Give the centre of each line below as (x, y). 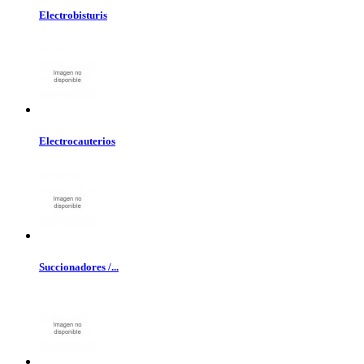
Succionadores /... (79, 267)
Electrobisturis (73, 15)
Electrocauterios (77, 141)
